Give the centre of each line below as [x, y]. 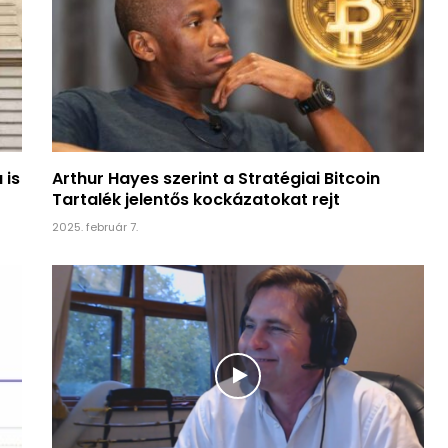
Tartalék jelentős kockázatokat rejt [195, 199]
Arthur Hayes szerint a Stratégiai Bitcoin [215, 178]
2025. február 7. [94, 226]
